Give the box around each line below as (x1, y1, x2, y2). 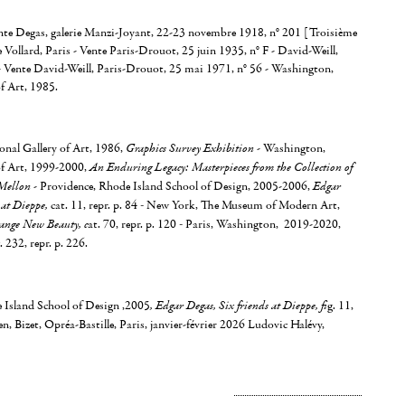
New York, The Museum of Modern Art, (146, 197, 340, 213)
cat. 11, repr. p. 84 (50, 197, 137, 213)
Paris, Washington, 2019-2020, (184, 216, 341, 232)
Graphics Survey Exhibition (125, 140, 254, 157)
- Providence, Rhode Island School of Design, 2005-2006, (30, 178, 313, 194)
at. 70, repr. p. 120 (87, 216, 176, 232)
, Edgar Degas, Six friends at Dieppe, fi (149, 297, 327, 315)
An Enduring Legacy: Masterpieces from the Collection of (89, 159, 353, 176)
